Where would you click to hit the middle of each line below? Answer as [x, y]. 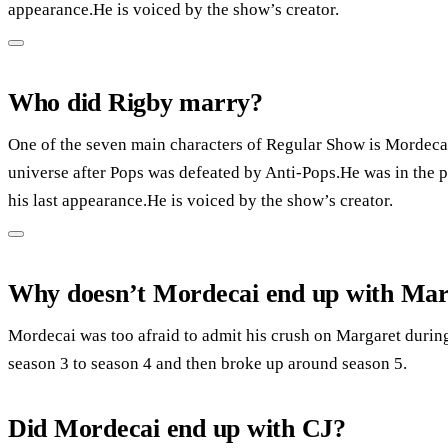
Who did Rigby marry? [135, 102]
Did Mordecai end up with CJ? [177, 428]
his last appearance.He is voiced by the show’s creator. [200, 200]
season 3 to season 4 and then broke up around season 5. [207, 363]
